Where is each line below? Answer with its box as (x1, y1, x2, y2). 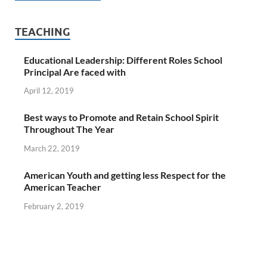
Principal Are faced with (24, 66, 126, 77)
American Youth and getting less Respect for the (24, 169, 226, 181)
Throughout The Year (24, 123, 114, 135)
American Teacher (24, 181, 101, 193)
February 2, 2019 (24, 201, 84, 211)
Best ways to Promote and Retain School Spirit (24, 111, 219, 123)
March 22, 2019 (24, 144, 80, 154)
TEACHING (15, 25, 70, 38)
